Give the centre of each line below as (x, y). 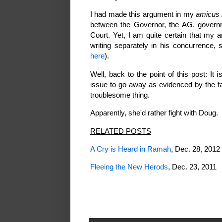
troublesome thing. (121, 95)
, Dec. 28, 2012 (195, 149)
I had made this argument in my (143, 14)
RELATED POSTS (121, 131)
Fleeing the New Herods (129, 167)
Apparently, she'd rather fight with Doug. (155, 113)
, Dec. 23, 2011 (192, 167)
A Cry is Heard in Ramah (131, 149)
